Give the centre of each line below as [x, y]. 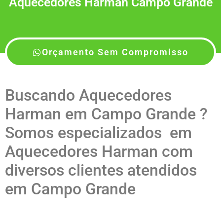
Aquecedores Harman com [99, 152]
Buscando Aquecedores [88, 95]
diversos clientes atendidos [101, 170]
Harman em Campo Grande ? [106, 114]
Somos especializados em [98, 133]
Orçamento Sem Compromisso [115, 52]
